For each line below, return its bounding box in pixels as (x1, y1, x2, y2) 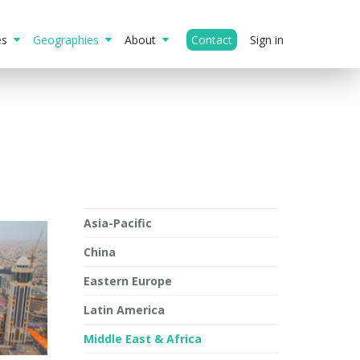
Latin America (83, 302, 165, 317)
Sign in (250, 32, 284, 47)
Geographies (33, 32, 105, 47)
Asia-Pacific (83, 215, 152, 231)
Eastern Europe (83, 273, 172, 288)
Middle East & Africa (83, 331, 202, 346)
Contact (191, 32, 232, 47)
